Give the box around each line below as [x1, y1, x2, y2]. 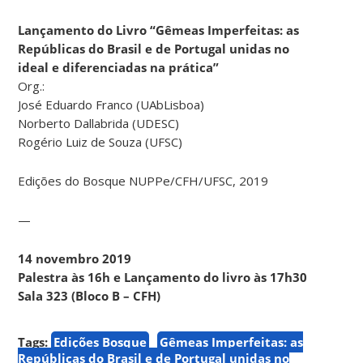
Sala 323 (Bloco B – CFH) [18, 287, 161, 304]
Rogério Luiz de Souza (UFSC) [18, 133, 183, 150]
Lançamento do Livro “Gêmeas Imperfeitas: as [18, 21, 300, 38]
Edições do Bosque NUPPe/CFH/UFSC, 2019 [18, 172, 269, 189]
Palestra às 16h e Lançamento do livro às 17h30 [18, 268, 308, 285]
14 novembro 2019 [18, 250, 132, 267]
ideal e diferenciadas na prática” [18, 58, 220, 75]
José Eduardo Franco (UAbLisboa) [18, 96, 205, 113]
